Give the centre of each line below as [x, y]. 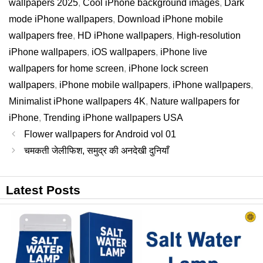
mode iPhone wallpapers [61, 19]
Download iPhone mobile [170, 19]
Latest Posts [43, 190]
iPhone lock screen [168, 69]
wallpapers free [41, 36]
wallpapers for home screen [66, 69]
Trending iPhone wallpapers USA [113, 118]
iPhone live [184, 52]
